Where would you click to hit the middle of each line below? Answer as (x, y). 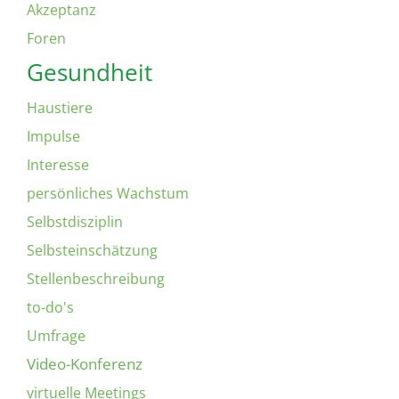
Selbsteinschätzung (92, 250)
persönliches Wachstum (108, 193)
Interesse (58, 164)
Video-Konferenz (85, 363)
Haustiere (60, 107)
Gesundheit (90, 72)
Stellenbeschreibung (96, 278)
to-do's (50, 307)
